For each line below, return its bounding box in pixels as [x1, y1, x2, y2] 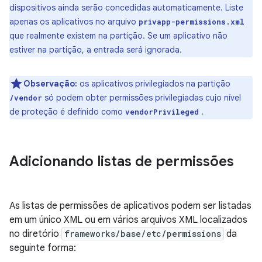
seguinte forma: [9, 242, 76, 254]
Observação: [23, 78, 77, 89]
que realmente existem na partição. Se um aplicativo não [9, 30, 227, 41]
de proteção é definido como [9, 106, 125, 117]
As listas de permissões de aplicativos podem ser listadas [9, 200, 251, 212]
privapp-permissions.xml [139, 17, 244, 26]
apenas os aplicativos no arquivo [9, 16, 139, 27]
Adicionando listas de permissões [9, 153, 234, 170]
